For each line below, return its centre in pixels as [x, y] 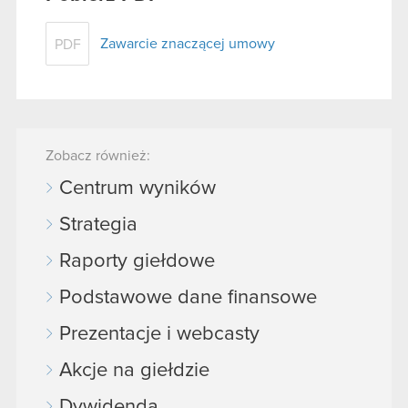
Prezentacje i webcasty [159, 334]
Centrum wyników [138, 188]
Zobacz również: [98, 155]
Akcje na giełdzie [134, 370]
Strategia [98, 224]
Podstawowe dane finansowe [188, 297]
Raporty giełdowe [137, 261]
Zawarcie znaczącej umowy [188, 43]
